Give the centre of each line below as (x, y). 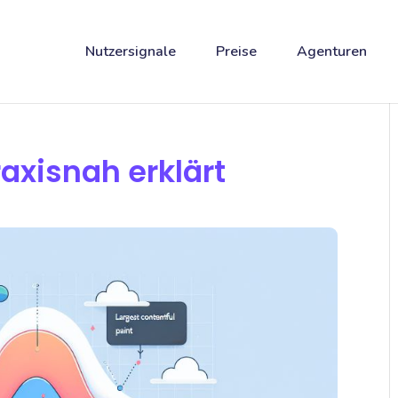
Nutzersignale (130, 52)
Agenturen (331, 52)
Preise (236, 52)
